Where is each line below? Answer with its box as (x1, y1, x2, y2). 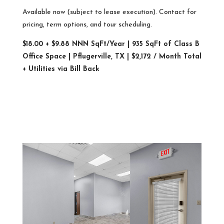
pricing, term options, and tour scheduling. (22, 21, 152, 29)
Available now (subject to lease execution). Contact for (22, 8, 196, 16)
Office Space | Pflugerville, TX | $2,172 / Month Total (22, 53, 201, 61)
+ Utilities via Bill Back (22, 65, 99, 73)
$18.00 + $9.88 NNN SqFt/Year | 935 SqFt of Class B (22, 40, 199, 48)
